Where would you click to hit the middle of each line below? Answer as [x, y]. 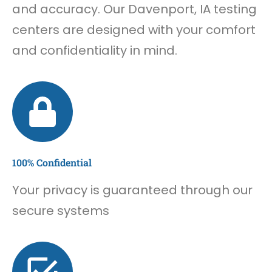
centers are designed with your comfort [134, 29]
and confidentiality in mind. [95, 50]
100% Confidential [52, 163]
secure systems [61, 211]
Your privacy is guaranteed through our [132, 190]
